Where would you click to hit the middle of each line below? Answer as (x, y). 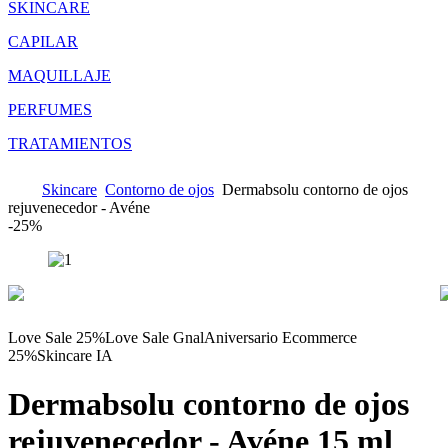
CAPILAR (43, 41)
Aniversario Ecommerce (280, 337)
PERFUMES (50, 109)
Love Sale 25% (56, 337)
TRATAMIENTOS (70, 143)
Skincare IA (75, 355)
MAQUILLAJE (59, 75)
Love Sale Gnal (154, 337)
